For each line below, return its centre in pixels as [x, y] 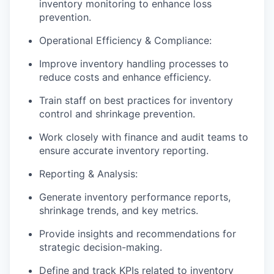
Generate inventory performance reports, [135, 197]
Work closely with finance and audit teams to [144, 137]
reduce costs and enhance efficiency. [125, 77]
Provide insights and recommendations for [138, 234]
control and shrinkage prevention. [117, 114]
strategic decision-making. [101, 247]
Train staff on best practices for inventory [136, 100]
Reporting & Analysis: [88, 174]
